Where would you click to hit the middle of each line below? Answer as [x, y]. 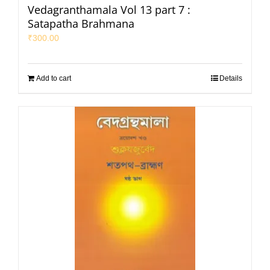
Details [231, 78]
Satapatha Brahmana [81, 23]
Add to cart [54, 78]
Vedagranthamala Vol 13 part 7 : [109, 9]
